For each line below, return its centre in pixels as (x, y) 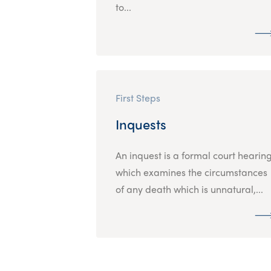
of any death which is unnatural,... (189, 189)
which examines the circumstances (191, 172)
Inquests (141, 124)
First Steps (138, 97)
